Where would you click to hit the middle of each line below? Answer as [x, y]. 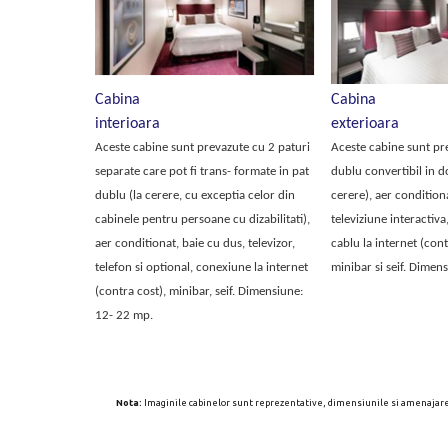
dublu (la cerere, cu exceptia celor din [194, 195]
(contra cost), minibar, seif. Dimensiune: [198, 291]
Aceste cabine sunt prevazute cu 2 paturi [202, 147]
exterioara [364, 124]
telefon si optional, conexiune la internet [201, 267]
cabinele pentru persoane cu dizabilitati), [202, 219]
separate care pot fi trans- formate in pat [201, 171]
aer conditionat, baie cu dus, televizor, [194, 243]
